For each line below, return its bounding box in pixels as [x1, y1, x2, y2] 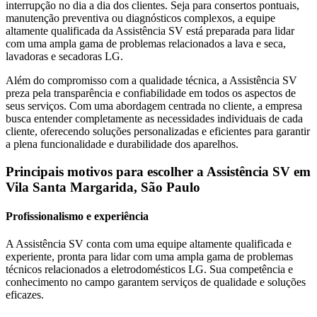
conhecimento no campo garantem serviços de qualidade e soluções [6, 276, 306, 289]
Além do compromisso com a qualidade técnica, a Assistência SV [6, 74, 297, 87]
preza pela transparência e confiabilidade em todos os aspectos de [6, 87, 296, 100]
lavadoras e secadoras [6, 50, 105, 63]
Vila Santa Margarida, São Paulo [6, 179, 200, 195]
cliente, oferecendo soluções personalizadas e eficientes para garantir [6, 125, 310, 138]
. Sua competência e [204, 263, 293, 276]
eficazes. [6, 289, 44, 301]
